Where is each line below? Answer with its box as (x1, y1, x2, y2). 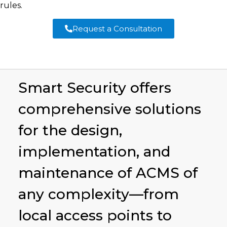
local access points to (18, 207, 172, 224)
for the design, (18, 122, 122, 139)
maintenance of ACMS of (18, 164, 198, 182)
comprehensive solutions (18, 100, 201, 118)
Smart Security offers (18, 79, 171, 97)
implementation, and (18, 143, 170, 161)
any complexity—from (18, 185, 179, 203)
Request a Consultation (72, 24, 162, 34)
